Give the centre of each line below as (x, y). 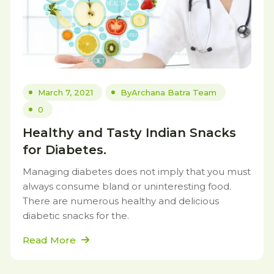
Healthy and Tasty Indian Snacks (129, 133)
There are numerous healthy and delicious (121, 201)
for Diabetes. (65, 150)
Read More (50, 240)
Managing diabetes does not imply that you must (137, 172)
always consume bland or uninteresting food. (127, 186)
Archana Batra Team (174, 92)
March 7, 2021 (65, 92)
